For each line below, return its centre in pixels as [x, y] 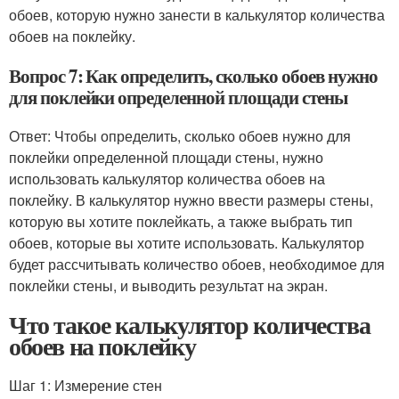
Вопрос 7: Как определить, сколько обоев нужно [193, 76]
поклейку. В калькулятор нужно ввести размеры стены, [191, 200]
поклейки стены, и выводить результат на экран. [168, 285]
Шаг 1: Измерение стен [85, 385]
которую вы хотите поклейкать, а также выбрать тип [181, 221]
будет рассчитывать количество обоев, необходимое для [197, 264]
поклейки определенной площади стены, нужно [166, 157]
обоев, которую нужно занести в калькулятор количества [197, 15]
